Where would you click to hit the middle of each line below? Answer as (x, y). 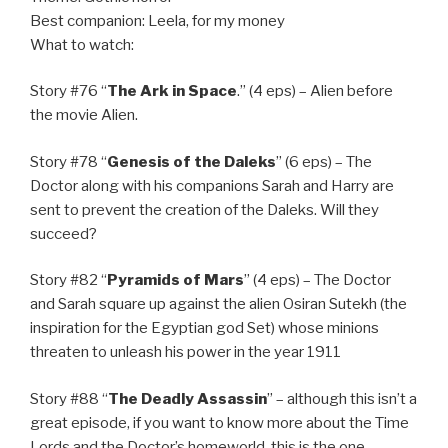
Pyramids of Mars (175, 280)
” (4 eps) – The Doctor (317, 280)
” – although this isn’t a (342, 398)
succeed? (63, 233)
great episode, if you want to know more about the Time (219, 422)
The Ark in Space (172, 91)
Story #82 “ (68, 280)
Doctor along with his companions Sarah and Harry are (212, 185)
